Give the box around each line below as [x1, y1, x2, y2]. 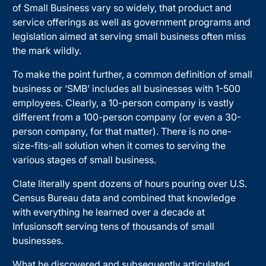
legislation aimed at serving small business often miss [12, 30, 246, 42]
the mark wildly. [12, 44, 82, 56]
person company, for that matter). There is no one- [12, 125, 232, 137]
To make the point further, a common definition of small [12, 68, 253, 80]
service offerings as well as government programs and [12, 15, 251, 28]
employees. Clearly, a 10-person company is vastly [12, 96, 235, 109]
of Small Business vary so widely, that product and [12, 1, 232, 14]
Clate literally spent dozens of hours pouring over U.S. [12, 177, 248, 189]
